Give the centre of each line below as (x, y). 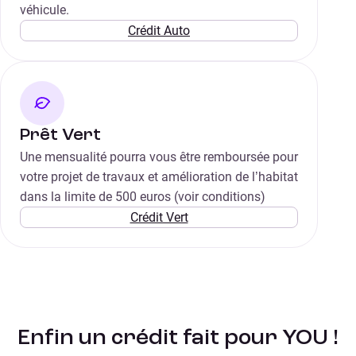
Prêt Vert (60, 135)
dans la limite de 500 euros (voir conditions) (143, 197)
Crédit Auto (159, 31)
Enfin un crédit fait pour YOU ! (178, 338)
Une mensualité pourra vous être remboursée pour (159, 157)
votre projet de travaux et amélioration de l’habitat (159, 177)
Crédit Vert (159, 218)
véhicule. (44, 10)
